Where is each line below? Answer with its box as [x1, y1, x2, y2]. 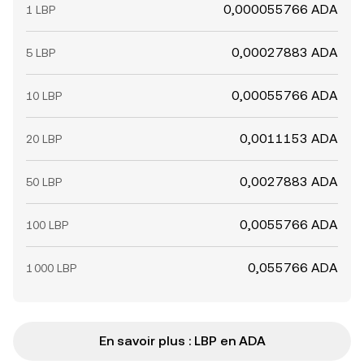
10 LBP [26, 89, 62, 102]
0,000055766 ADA [223, 2, 338, 17]
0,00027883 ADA [232, 45, 338, 60]
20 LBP [26, 132, 62, 145]
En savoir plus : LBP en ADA [98, 333, 266, 349]
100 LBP [26, 219, 68, 232]
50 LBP [26, 175, 62, 188]
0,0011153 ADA [240, 131, 338, 146]
